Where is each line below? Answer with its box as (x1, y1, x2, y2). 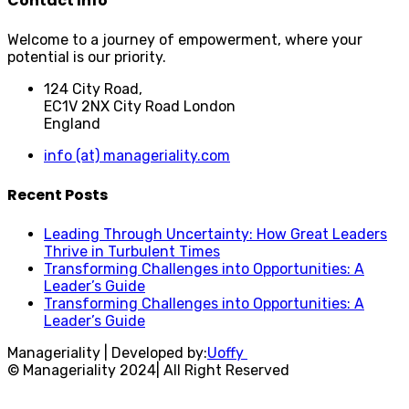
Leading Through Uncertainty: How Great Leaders (44, 225, 387, 244)
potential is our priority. (7, 47, 166, 66)
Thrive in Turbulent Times (44, 243, 220, 261)
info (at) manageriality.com (44, 146, 230, 164)
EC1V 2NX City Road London (44, 97, 236, 115)
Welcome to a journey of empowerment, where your (7, 30, 362, 48)
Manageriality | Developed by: (7, 344, 207, 362)
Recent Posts (7, 184, 108, 206)
